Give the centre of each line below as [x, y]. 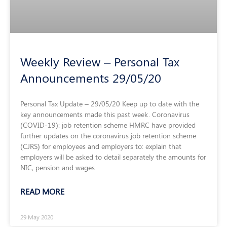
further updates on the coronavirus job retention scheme [108, 136]
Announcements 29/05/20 [91, 78]
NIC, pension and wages [58, 168]
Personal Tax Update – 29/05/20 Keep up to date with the [110, 104]
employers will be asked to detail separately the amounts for [113, 157]
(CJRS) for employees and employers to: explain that [101, 146]
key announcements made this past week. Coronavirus [105, 115]
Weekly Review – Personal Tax [100, 62]
